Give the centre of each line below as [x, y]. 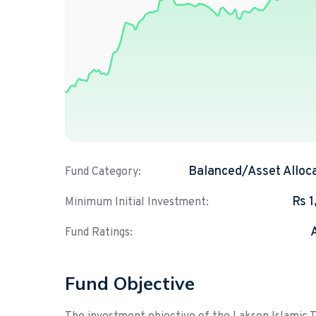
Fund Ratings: [99, 233]
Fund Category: [103, 172]
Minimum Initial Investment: [137, 203]
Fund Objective [130, 284]
